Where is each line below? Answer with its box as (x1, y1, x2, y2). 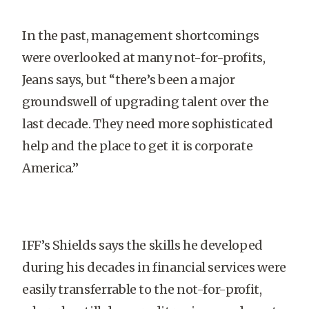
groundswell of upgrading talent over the (22, 94, 269, 110)
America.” (22, 160, 79, 176)
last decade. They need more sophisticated (22, 116, 273, 132)
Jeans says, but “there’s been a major (22, 72, 235, 88)
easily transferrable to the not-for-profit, (22, 281, 262, 297)
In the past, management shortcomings (22, 28, 260, 43)
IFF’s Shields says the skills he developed (22, 237, 263, 253)
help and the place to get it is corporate (22, 138, 253, 154)
